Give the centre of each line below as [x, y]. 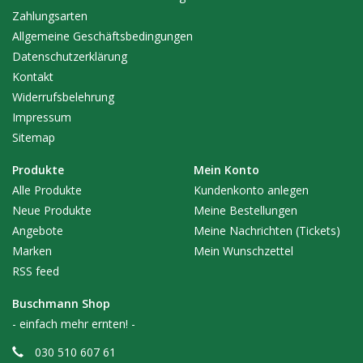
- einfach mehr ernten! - [74, 324]
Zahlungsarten [50, 16]
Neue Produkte [52, 211]
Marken [32, 251]
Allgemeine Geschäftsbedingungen [102, 36]
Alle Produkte [47, 190]
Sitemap [34, 138]
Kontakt [33, 77]
